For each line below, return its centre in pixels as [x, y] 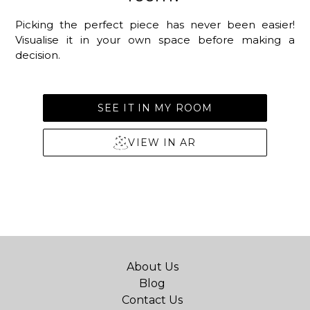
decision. [38, 55]
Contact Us [152, 300]
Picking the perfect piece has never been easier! [155, 25]
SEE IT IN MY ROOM [155, 108]
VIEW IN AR [162, 143]
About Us [152, 266]
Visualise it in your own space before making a [155, 40]
